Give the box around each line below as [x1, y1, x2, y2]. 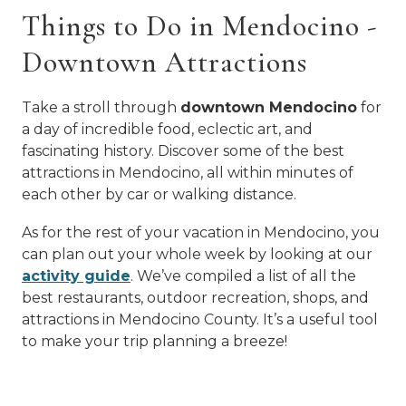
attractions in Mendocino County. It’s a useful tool [22, 311, 378, 328]
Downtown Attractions [22, 44, 307, 80]
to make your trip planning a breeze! [22, 333, 287, 350]
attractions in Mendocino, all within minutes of [22, 164, 353, 181]
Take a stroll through [22, 99, 180, 116]
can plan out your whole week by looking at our [22, 246, 372, 263]
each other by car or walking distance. [22, 186, 296, 203]
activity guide [22, 267, 130, 285]
